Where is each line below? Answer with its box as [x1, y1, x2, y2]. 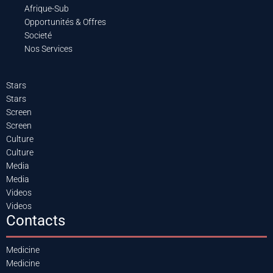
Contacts [6, 211, 65, 229]
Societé [24, 30, 52, 40]
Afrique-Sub [24, 3, 69, 13]
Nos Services [24, 43, 73, 54]
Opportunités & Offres [24, 16, 106, 27]
